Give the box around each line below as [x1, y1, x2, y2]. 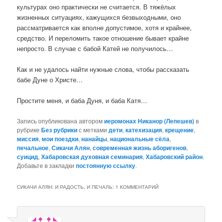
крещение [165, 125, 194, 134]
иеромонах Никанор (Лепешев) [104, 116, 195, 125]
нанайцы [81, 134, 108, 143]
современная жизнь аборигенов [93, 143, 187, 152]
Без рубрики [41, 125, 78, 134]
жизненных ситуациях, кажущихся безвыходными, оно [17, 12, 181, 22]
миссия [17, 134, 39, 143]
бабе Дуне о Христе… [17, 75, 83, 85]
